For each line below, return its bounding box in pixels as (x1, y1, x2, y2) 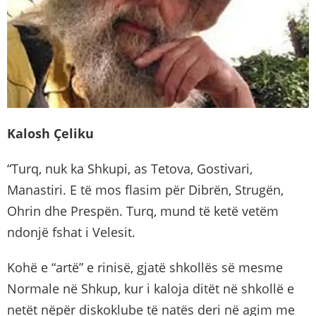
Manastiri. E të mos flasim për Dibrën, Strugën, (7, 181, 284, 198)
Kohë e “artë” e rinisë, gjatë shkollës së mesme (7, 258, 283, 276)
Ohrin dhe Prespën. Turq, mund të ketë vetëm (7, 202, 279, 219)
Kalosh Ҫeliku (7, 124, 94, 142)
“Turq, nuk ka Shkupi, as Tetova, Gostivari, (7, 159, 253, 177)
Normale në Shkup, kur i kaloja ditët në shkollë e (7, 279, 294, 297)
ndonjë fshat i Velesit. (7, 223, 135, 241)
